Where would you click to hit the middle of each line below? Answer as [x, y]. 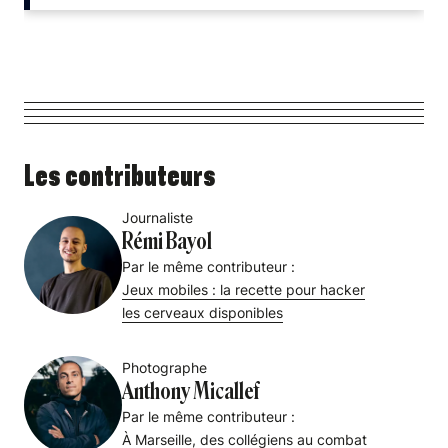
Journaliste [157, 218]
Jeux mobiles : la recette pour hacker [243, 290]
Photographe [164, 368]
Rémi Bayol [167, 242]
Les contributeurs [119, 176]
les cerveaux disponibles [202, 313]
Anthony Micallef [190, 392]
